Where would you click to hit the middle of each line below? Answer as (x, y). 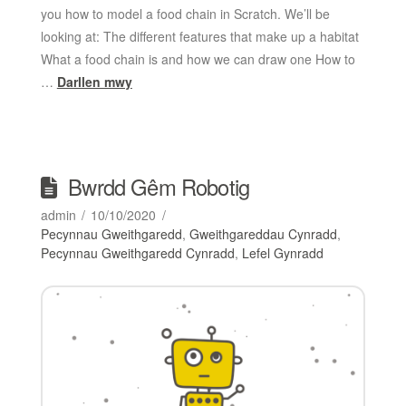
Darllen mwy (94, 81)
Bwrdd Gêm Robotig (159, 186)
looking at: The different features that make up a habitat (199, 36)
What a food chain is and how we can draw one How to (198, 58)
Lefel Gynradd (282, 252)
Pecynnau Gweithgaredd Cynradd (137, 252)
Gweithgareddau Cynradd (263, 233)
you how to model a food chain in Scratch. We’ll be (185, 13)
